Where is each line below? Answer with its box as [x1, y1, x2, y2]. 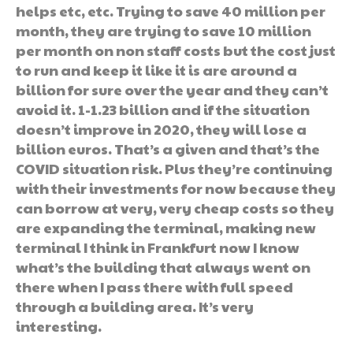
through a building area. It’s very [16, 295, 254, 316]
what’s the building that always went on [16, 256, 310, 277]
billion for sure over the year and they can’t [16, 79, 329, 99]
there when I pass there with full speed [16, 276, 293, 296]
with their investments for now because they [16, 177, 336, 198]
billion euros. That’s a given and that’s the [16, 138, 320, 158]
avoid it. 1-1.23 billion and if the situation [16, 98, 310, 119]
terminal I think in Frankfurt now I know [16, 236, 299, 257]
